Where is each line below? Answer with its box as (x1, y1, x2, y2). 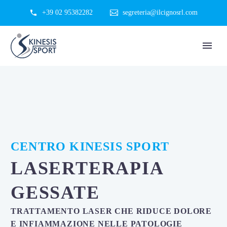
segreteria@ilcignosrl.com (123, 9, 198, 16)
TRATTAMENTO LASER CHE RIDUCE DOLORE (11, 207, 212, 215)
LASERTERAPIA (11, 158, 163, 178)
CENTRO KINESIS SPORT (11, 140, 169, 153)
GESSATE (11, 182, 100, 203)
